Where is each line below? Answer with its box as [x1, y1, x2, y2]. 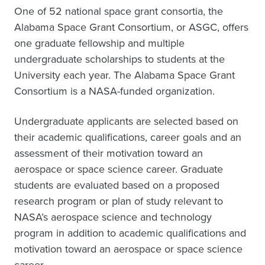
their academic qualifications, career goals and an [14, 130, 241, 145]
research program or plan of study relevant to [14, 193, 223, 209]
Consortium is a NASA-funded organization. [14, 83, 215, 99]
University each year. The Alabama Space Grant [14, 67, 235, 83]
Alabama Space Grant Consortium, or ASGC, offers [14, 20, 248, 35]
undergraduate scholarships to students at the [14, 51, 225, 67]
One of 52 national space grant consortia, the [14, 4, 223, 19]
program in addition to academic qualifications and [14, 225, 246, 241]
